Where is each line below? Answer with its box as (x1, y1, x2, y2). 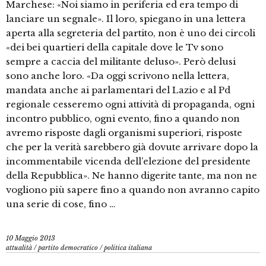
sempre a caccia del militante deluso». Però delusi (6, 56, 236, 68)
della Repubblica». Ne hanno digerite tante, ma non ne (6, 170, 257, 182)
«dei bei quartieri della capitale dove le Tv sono (6, 42, 223, 53)
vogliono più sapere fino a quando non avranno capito (6, 184, 259, 196)
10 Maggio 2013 (6, 234, 55, 243)
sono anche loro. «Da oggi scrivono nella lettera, (6, 70, 229, 82)
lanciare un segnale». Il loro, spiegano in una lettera (6, 13, 246, 25)
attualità (6, 243, 32, 252)
